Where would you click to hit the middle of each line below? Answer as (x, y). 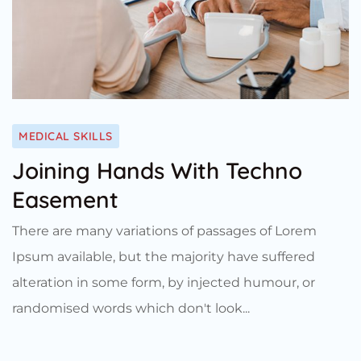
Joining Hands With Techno (157, 170)
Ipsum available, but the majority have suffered (164, 256)
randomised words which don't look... (131, 308)
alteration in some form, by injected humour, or (164, 282)
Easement (65, 199)
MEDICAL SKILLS (66, 136)
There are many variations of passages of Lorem (164, 230)
